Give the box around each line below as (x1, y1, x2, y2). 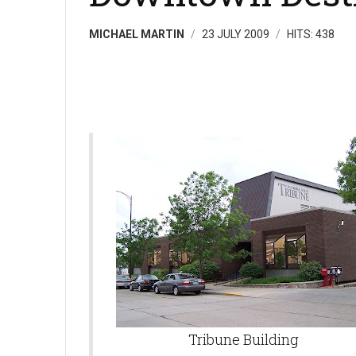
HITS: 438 (287, 28, 335, 41)
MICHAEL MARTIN (89, 28, 184, 41)
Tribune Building (188, 330, 299, 349)
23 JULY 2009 (202, 28, 272, 41)
